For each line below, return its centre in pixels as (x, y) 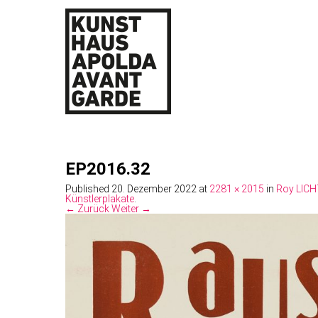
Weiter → (131, 208)
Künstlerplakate (100, 198)
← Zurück (87, 208)
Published (88, 188)
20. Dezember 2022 (154, 188)
